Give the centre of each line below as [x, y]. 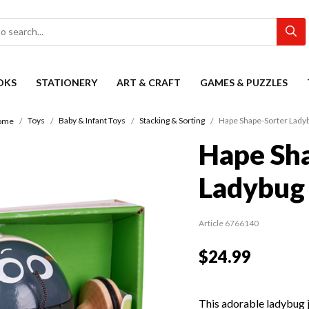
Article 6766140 [229, 223]
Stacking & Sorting [172, 121]
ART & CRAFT [149, 82]
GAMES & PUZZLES [244, 82]
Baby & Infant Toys [92, 121]
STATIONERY [67, 82]
